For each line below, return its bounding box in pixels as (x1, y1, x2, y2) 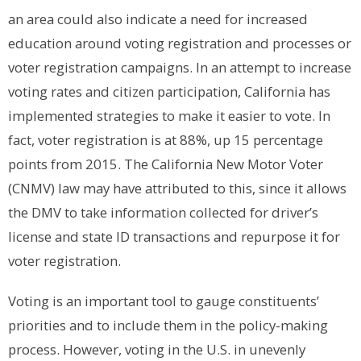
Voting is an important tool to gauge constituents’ (8, 292, 319, 311)
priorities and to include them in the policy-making (8, 316, 328, 335)
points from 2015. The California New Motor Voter (8, 155, 323, 174)
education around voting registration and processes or (8, 34, 351, 53)
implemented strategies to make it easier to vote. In (8, 106, 330, 126)
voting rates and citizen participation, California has (8, 82, 330, 102)
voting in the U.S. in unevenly (125, 340, 305, 359)
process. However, (8, 340, 122, 359)
